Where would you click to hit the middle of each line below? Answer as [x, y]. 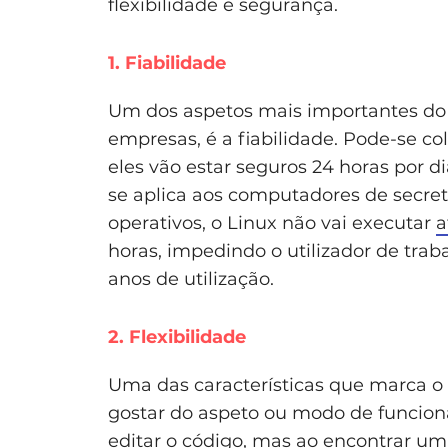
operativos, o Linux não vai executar [272, 222]
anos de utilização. [191, 278]
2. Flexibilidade [177, 336]
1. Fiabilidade [167, 62]
